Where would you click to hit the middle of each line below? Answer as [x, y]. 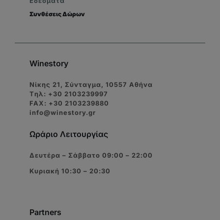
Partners [45, 212]
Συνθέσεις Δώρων [57, 14]
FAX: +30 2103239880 [69, 103]
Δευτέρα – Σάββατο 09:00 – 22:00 [91, 155]
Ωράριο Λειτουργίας [69, 134]
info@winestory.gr [63, 113]
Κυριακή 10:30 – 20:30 [70, 171]
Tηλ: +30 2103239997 [69, 94]
